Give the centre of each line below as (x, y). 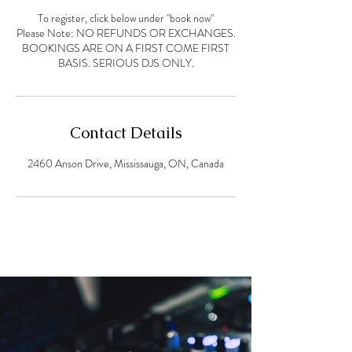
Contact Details (126, 133)
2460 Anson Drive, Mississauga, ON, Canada (126, 163)
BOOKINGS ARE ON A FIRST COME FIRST (126, 48)
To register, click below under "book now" (126, 18)
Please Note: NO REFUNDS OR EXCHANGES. (126, 33)
